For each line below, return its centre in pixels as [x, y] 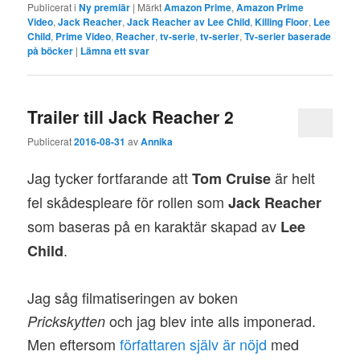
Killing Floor [282, 21]
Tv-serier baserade [288, 36]
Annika [157, 142]
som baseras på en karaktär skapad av [154, 225]
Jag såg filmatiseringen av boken [133, 297]
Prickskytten [67, 321]
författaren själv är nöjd [194, 344]
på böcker [51, 50]
